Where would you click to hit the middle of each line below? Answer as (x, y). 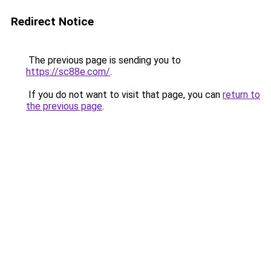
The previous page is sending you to (103, 60)
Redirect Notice (52, 21)
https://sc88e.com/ (68, 72)
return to (241, 95)
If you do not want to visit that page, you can (124, 95)
